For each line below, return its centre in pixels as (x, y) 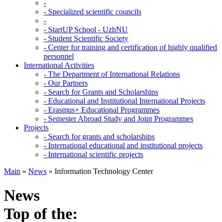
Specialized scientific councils (95, 11)
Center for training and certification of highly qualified (133, 47)
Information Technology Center (104, 171)
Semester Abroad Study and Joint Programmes (121, 118)
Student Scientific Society (88, 38)
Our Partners (68, 83)
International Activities (59, 65)
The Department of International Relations (114, 74)
